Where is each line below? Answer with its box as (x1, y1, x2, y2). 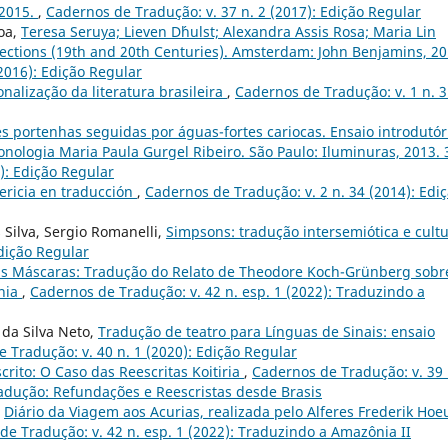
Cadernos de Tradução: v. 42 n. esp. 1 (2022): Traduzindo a (30, 281, 425, 301)
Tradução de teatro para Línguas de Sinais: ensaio (98, 321, 435, 341)
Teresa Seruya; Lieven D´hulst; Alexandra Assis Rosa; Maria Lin (21, 21, 436, 41)
